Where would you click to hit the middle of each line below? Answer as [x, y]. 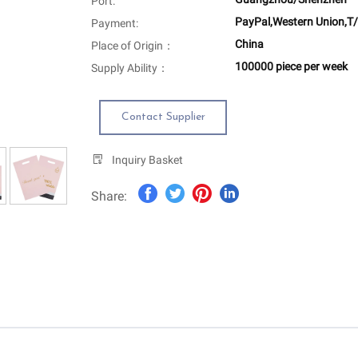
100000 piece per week [291, 67]
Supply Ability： [130, 68]
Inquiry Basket [147, 160]
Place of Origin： [133, 46]
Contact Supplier [163, 117]
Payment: [115, 24]
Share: [109, 197]
